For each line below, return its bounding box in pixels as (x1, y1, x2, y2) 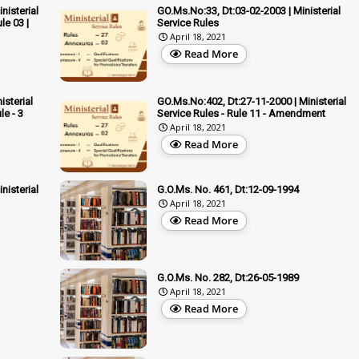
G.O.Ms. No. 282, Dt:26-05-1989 (157, 271, 299, 284)
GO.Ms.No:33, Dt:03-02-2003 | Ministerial (157, 4, 341, 17)
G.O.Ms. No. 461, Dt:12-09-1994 (157, 183, 299, 196)
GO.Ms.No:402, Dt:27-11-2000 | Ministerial (157, 95, 346, 107)
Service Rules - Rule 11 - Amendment (157, 107, 325, 119)
